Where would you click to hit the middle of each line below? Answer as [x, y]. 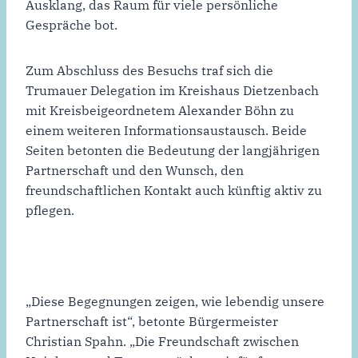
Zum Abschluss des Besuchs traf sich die [149, 71]
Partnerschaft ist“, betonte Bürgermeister [152, 322]
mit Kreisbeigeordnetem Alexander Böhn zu [160, 111]
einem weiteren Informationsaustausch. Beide [166, 131]
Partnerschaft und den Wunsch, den [135, 171]
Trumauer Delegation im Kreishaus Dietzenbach [172, 91]
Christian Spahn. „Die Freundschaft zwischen [162, 342]
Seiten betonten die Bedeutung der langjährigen [173, 151]
